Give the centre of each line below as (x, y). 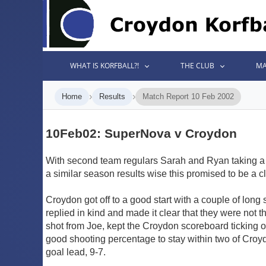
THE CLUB (198, 66)
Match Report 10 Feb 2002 (188, 96)
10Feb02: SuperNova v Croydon (141, 133)
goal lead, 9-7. (76, 252)
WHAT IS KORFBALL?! (105, 66)
